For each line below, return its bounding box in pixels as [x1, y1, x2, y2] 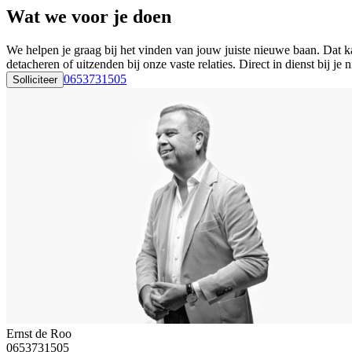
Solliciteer [13, 73, 57, 86]
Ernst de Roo [6, 326, 71, 340]
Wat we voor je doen [6, 6, 171, 27]
